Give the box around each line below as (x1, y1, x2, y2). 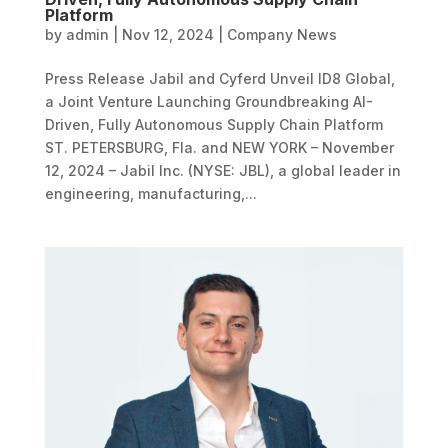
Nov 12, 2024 (121, 26, 214, 44)
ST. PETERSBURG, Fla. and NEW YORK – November (44, 139, 394, 157)
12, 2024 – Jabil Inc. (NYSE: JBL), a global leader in (44, 162, 401, 180)
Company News (226, 26, 337, 44)
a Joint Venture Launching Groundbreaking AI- (44, 93, 373, 111)
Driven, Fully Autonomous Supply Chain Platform (44, 116, 383, 134)
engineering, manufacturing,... (44, 185, 257, 203)
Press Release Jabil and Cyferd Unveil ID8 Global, (44, 70, 395, 88)
